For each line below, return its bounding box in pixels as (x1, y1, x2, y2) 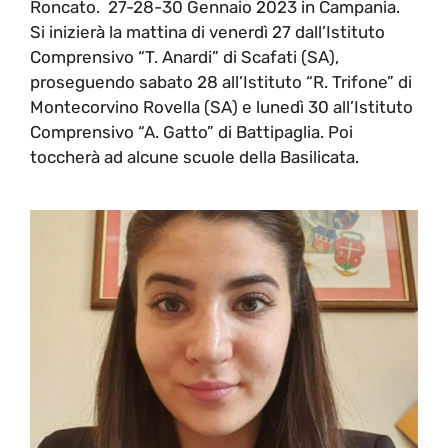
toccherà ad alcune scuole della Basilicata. (30, 146, 359, 167)
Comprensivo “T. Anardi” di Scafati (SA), (30, 46, 339, 67)
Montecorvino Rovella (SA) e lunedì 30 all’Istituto (30, 96, 413, 117)
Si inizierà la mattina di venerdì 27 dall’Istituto (30, 21, 385, 42)
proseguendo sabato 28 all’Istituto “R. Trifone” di (30, 71, 412, 92)
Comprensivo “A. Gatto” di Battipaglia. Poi (30, 121, 353, 142)
